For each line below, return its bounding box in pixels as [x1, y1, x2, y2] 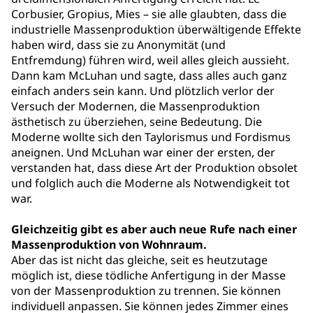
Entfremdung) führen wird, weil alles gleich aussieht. [11, 52, 289, 68]
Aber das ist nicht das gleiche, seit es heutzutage [11, 252, 268, 268]
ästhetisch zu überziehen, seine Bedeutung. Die [11, 114, 262, 129]
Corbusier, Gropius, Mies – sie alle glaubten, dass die [11, 6, 286, 22]
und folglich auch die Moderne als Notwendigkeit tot [11, 175, 290, 191]
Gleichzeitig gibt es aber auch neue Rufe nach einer [11, 221, 297, 237]
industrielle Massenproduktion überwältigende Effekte [11, 22, 301, 37]
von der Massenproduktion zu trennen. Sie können [11, 283, 281, 298]
